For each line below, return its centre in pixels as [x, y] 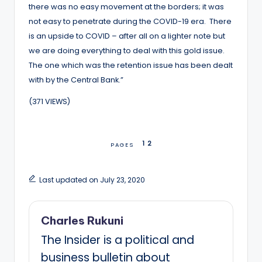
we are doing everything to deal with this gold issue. [127, 50]
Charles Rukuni [82, 220]
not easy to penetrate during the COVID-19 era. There [130, 21]
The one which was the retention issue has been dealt [131, 65]
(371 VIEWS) [49, 101]
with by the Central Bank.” [76, 80]
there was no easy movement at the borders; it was [126, 6]
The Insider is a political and [118, 240]
